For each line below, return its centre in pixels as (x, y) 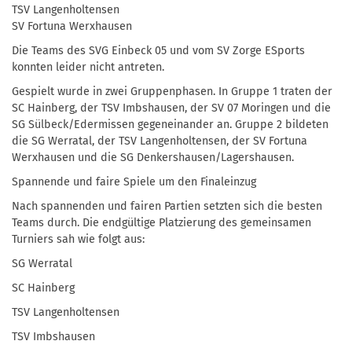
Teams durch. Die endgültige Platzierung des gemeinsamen (161, 222)
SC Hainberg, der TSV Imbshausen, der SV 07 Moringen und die (171, 108)
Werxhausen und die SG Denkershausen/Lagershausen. (153, 157)
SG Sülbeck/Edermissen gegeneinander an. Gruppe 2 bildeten (170, 124)
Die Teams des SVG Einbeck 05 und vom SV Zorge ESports (158, 50)
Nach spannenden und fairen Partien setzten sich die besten (167, 206)
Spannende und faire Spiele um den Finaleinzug (134, 181)
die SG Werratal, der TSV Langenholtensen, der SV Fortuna (159, 141)
